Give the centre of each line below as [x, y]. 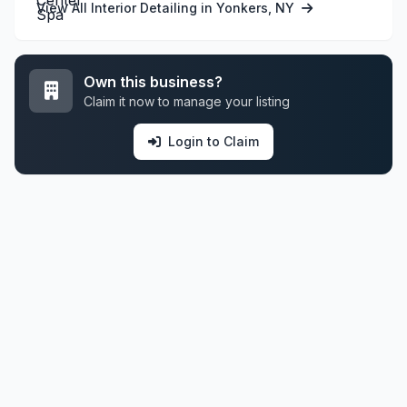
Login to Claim [213, 141]
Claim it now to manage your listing [187, 101]
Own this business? [153, 81]
